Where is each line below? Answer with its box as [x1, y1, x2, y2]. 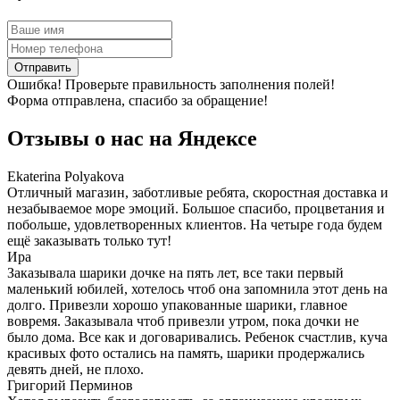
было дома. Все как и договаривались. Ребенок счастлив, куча [7, 329, 387, 346]
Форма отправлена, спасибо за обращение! [7, 93, 268, 109]
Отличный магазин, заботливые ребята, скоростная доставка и [7, 185, 388, 201]
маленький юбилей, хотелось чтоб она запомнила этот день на [7, 281, 387, 297]
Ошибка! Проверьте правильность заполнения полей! [7, 77, 335, 93]
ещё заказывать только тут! [7, 233, 171, 249]
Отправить [14, 61, 71, 75]
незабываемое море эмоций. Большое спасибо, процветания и [7, 201, 385, 217]
